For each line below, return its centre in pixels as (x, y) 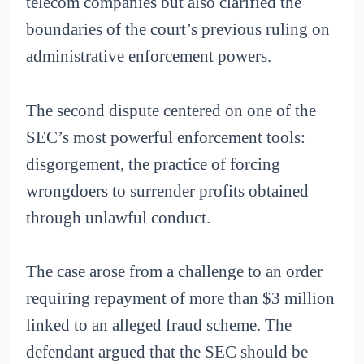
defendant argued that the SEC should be (167, 352)
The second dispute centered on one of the (171, 110)
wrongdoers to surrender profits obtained (168, 191)
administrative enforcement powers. (149, 56)
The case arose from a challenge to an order (175, 272)
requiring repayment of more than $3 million (181, 299)
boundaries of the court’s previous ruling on (178, 30)
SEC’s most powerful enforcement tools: (166, 137)
